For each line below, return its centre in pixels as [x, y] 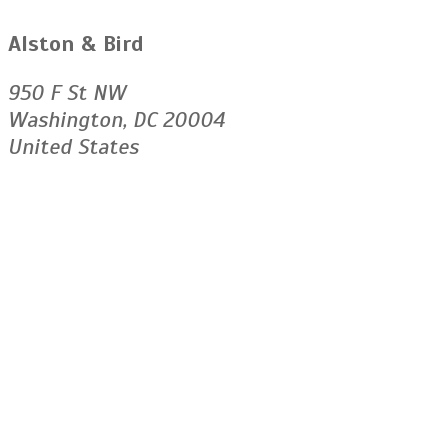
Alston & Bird [76, 43]
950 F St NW [67, 92]
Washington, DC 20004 [116, 119]
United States [73, 146]
